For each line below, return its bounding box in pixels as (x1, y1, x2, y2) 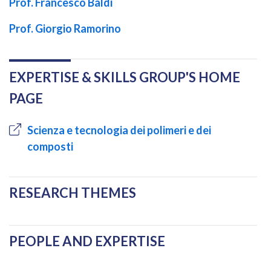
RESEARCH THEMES (9, 184, 136, 201)
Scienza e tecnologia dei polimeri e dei (27, 123, 211, 137)
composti (27, 139, 73, 153)
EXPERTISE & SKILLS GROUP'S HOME (9, 68, 240, 85)
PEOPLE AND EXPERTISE (9, 232, 165, 249)
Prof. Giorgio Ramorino (9, 21, 121, 35)
